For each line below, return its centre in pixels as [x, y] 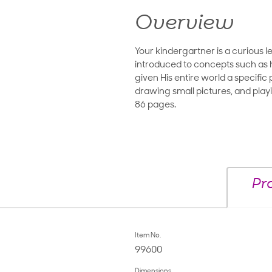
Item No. [148, 236]
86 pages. [155, 106]
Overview [184, 24]
